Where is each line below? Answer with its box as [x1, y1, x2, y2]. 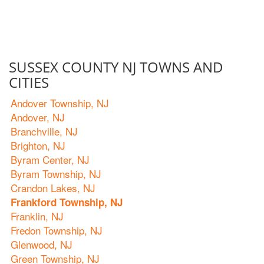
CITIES [9, 72, 49, 92]
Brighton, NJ [11, 138, 65, 153]
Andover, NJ [11, 110, 65, 124]
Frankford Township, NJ [11, 195, 123, 209]
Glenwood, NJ [11, 237, 72, 252]
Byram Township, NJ [11, 166, 101, 181]
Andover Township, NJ [11, 95, 109, 110]
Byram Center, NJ [11, 152, 90, 167]
